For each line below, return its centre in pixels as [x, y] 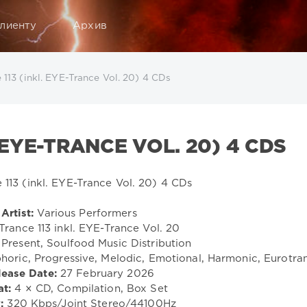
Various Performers [85, 213]
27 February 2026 [105, 273]
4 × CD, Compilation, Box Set [89, 288]
